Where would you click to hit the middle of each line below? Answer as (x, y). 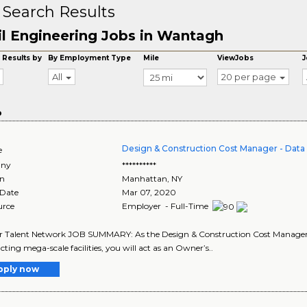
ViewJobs (236, 58)
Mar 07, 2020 (149, 192)
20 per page (249, 77)
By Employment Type (90, 58)
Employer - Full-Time (167, 206)
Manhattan (145, 179)
